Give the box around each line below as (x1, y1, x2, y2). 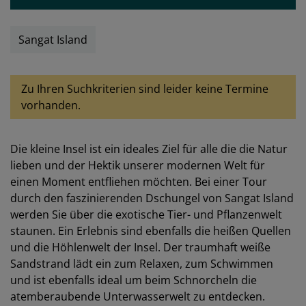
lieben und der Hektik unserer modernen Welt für (10, 158, 265, 173)
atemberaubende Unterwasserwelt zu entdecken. (10, 289, 265, 304)
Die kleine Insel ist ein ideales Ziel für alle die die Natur (10, 141, 288, 156)
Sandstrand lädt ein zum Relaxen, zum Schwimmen (10, 256, 273, 271)
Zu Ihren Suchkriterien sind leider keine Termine (21, 81, 268, 96)
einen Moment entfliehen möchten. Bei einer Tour (10, 174, 267, 189)
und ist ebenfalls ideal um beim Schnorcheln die (10, 273, 257, 288)
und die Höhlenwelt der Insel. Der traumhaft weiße (10, 240, 270, 255)
